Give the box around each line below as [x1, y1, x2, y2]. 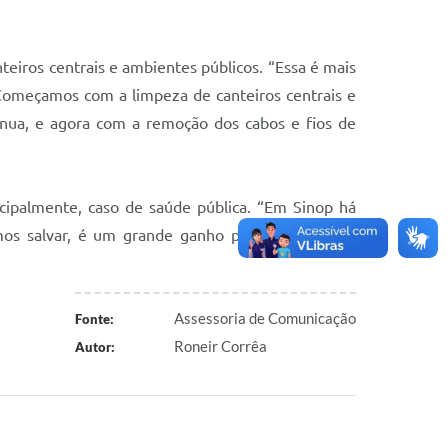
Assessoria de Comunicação [174, 308, 356, 327]
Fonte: [74, 310, 114, 327]
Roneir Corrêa [174, 336, 267, 355]
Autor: [74, 338, 115, 355]
